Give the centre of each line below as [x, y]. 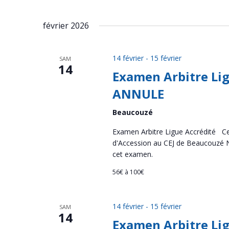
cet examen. [132, 154]
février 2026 [66, 26]
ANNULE [138, 94]
